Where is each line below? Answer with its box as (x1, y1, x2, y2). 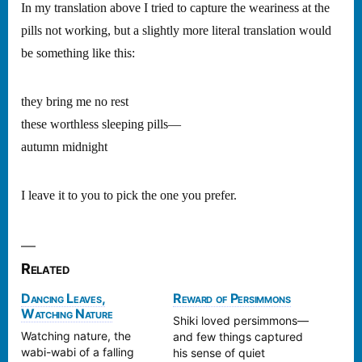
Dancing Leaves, (21, 289, 106, 306)
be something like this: (21, 44, 135, 61)
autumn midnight (21, 138, 107, 155)
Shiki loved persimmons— (173, 313, 309, 327)
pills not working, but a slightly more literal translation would (21, 22, 331, 39)
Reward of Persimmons (173, 289, 291, 306)
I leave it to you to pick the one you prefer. (21, 187, 237, 204)
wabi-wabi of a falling (21, 344, 134, 359)
